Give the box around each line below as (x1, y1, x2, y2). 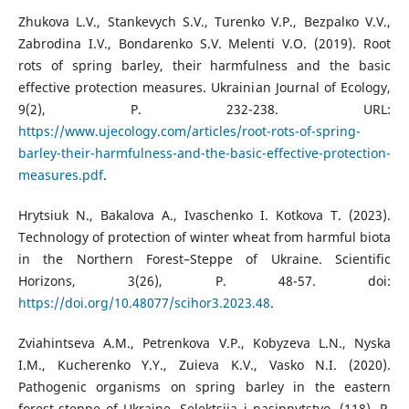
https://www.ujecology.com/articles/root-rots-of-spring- (17, 121, 361, 140)
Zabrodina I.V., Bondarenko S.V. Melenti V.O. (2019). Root (17, 34, 392, 52)
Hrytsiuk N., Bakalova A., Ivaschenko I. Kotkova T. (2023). (17, 205, 392, 224)
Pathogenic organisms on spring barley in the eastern (17, 377, 392, 395)
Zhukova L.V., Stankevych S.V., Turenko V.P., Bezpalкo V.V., (17, 12, 392, 30)
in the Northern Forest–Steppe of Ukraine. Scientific (17, 249, 392, 267)
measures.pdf (17, 165, 103, 184)
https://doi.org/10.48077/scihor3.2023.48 (17, 293, 270, 311)
